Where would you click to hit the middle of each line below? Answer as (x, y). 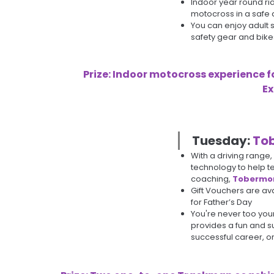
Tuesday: (222, 140)
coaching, (212, 179)
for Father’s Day (221, 202)
